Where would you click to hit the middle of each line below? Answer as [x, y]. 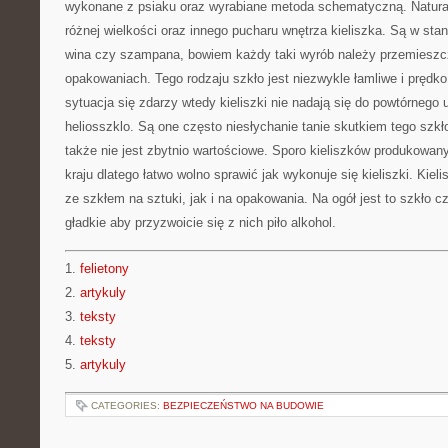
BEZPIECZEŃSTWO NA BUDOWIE [243, 405]
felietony [104, 268]
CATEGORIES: [127, 405]
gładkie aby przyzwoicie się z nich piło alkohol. [200, 222]
